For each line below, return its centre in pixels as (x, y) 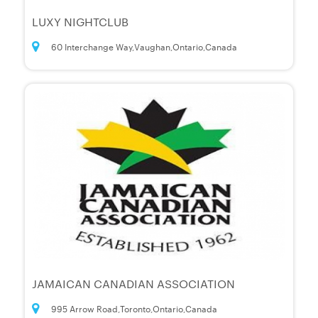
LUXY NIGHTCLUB (80, 22)
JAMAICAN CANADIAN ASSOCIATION (133, 284)
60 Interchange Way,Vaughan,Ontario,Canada (144, 46)
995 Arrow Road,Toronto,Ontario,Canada (134, 308)
